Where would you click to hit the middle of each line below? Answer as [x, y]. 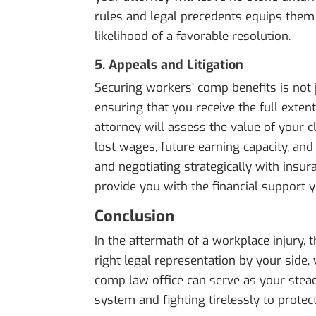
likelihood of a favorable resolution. [193, 37]
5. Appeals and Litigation [169, 65]
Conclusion [135, 217]
